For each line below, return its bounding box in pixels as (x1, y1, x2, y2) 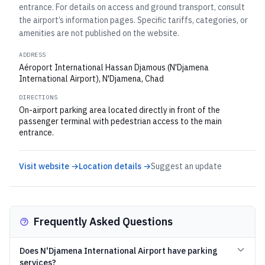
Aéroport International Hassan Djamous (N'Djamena (19, 62, 209, 73)
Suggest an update (151, 161, 222, 172)
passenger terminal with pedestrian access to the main (19, 116, 222, 127)
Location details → (79, 161, 151, 172)
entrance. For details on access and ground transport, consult (19, 2, 245, 12)
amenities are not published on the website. (19, 28, 179, 38)
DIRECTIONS (19, 93, 57, 101)
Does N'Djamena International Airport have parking (20, 245, 218, 256)
